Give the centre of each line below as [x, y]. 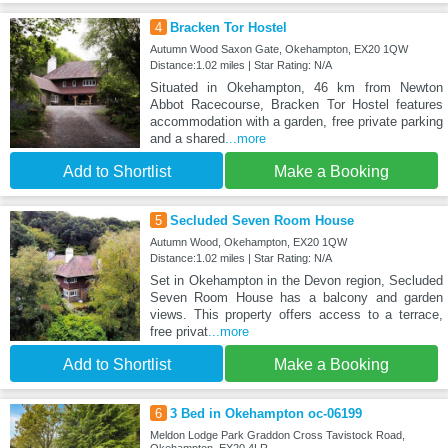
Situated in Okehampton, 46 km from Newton [296, 88]
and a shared [187, 139]
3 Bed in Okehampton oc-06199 [265, 414]
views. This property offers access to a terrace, [296, 315]
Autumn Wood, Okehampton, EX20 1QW [248, 242]
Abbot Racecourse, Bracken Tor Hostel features [296, 105]
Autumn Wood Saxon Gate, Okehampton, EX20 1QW [278, 49]
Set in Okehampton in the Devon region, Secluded [296, 281]
